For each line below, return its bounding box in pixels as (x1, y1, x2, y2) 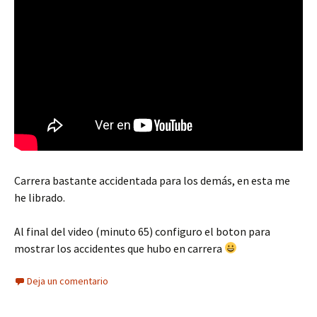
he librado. (14, 190, 65, 204)
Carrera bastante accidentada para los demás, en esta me (14, 173, 290, 188)
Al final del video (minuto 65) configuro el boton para (14, 224, 270, 238)
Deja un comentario (27, 274, 108, 287)
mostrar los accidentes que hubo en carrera (14, 241, 224, 255)
